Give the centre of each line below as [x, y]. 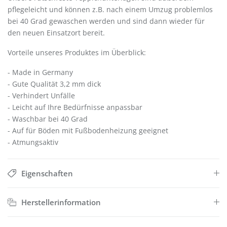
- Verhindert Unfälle [41, 96]
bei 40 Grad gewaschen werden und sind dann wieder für [106, 21]
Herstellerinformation [61, 202]
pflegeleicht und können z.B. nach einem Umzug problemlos [110, 10]
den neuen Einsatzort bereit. [56, 33]
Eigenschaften [47, 174]
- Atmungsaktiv [33, 142]
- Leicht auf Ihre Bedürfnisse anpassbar [75, 107]
